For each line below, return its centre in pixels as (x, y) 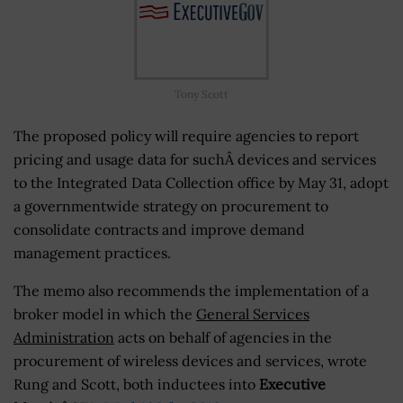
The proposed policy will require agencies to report (186, 135)
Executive (292, 384)
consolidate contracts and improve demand (159, 229)
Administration (64, 337)
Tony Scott (201, 94)
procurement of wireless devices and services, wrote (190, 360)
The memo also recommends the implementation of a (191, 290)
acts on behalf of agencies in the (223, 337)
